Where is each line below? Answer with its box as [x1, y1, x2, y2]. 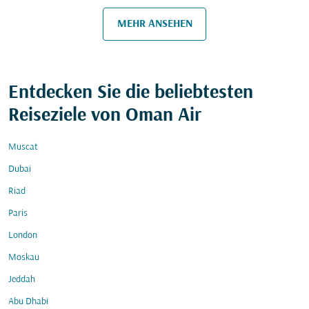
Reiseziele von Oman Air [8, 106, 201, 126]
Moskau [8, 252, 39, 263]
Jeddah [8, 275, 35, 285]
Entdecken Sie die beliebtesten [8, 83, 253, 103]
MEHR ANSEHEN [117, 18, 192, 30]
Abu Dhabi [8, 297, 48, 307]
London [8, 230, 37, 241]
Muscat [8, 142, 38, 152]
